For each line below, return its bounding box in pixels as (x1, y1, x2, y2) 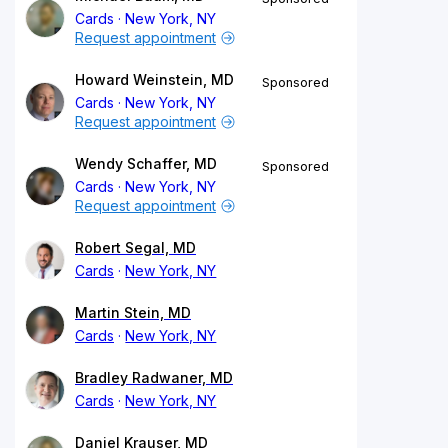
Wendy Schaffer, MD (75, 154, 217, 172)
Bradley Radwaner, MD (75, 368, 233, 386)
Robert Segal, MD (75, 238, 196, 256)
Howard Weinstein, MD (75, 70, 234, 88)
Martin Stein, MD (75, 303, 191, 321)
